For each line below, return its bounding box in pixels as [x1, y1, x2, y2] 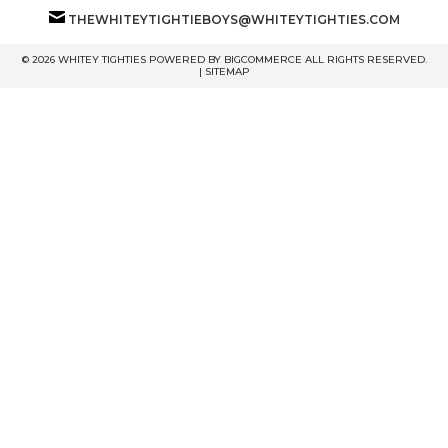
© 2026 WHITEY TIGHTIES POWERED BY [21, 52, 224, 66]
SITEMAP [204, 64, 250, 78]
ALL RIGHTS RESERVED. [301, 52, 427, 66]
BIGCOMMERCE [223, 52, 302, 66]
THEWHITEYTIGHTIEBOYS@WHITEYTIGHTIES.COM [67, 11, 400, 27]
